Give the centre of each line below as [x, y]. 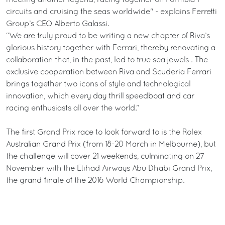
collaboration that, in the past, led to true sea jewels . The [107, 61]
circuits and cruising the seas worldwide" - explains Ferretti [111, 12]
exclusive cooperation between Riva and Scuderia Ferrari [109, 73]
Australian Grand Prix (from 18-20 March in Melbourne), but [111, 145]
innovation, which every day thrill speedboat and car [100, 97]
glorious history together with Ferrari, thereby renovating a [111, 48]
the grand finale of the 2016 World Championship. [95, 181]
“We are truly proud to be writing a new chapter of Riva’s [108, 36]
